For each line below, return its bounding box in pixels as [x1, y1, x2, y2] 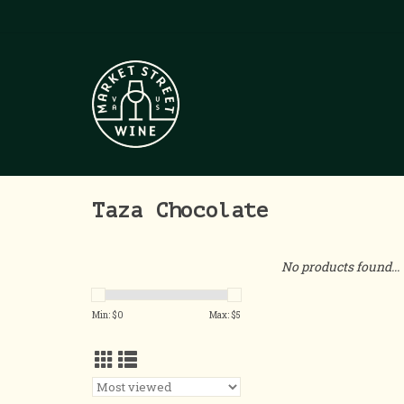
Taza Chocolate [92, 198, 269, 224]
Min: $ [92, 309, 117, 321]
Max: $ [209, 309, 236, 321]
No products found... [281, 258, 399, 275]
